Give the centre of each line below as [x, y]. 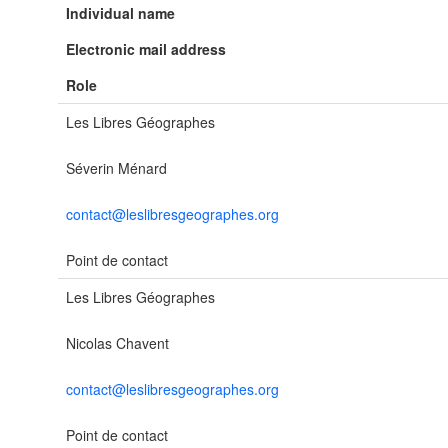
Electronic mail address [146, 49]
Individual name [120, 13]
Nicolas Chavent [117, 343]
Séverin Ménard [116, 168]
